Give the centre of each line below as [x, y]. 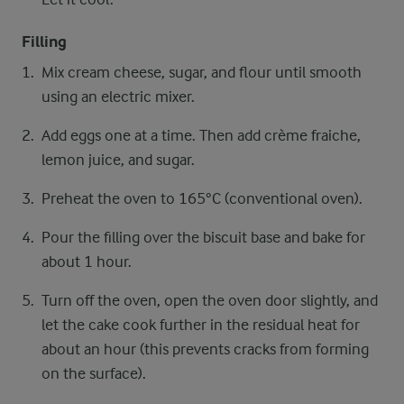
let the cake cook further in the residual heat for [201, 325]
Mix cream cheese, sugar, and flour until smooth [202, 72]
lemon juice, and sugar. [118, 160]
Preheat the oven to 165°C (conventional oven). [202, 198]
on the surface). [94, 373]
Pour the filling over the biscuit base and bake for [203, 237]
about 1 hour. [87, 262]
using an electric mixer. [118, 96]
